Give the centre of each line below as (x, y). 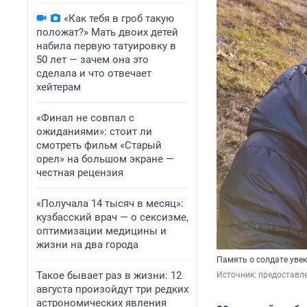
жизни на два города (87, 245)
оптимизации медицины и (101, 231)
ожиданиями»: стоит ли (94, 132)
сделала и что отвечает (94, 73)
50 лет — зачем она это (93, 60)
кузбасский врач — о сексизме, (112, 217)
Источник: (237, 275)
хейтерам (59, 87)
